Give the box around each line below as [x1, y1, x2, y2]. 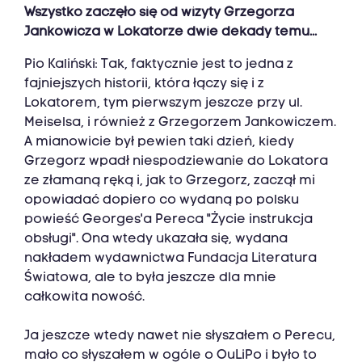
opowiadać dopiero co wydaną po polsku [24, 194, 299, 208]
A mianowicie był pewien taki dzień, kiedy [24, 136, 294, 149]
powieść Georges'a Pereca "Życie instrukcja [24, 213, 313, 227]
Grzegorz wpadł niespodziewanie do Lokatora [24, 155, 328, 169]
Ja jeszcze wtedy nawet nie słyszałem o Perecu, [24, 330, 335, 343]
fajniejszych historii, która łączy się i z [24, 78, 264, 91]
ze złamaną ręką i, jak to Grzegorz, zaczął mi [24, 175, 315, 188]
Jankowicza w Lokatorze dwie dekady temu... [24, 26, 317, 40]
